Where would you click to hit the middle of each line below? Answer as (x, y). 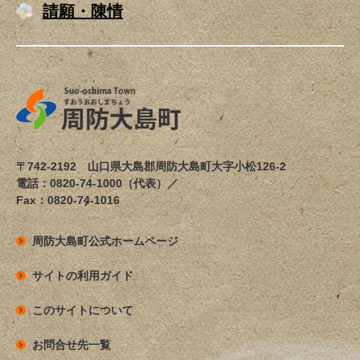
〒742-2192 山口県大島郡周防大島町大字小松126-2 (151, 166)
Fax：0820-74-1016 (68, 200)
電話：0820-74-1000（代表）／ (97, 183)
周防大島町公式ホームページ (105, 241)
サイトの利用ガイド (83, 276)
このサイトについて (83, 310)
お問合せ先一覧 (72, 345)
